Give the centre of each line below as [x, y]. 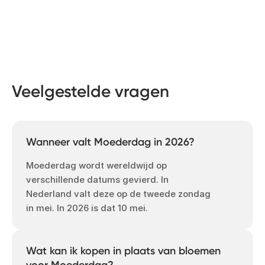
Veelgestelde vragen [91, 92]
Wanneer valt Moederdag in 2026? [110, 142]
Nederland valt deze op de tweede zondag [118, 194]
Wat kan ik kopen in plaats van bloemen [123, 251]
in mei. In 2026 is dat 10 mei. [87, 208]
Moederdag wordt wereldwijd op [96, 166]
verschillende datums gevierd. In [97, 180]
